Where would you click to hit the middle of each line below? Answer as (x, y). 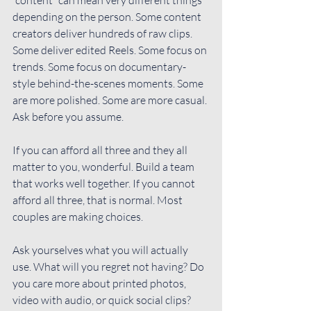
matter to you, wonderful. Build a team (104, 166)
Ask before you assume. (68, 116)
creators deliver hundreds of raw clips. (103, 33)
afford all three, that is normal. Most (99, 200)
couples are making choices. (78, 216)
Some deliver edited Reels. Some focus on (111, 50)
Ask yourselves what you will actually (101, 250)
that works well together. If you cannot (105, 183)
